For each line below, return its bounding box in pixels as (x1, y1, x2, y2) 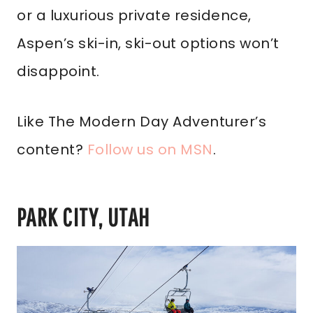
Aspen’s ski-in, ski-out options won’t (17, 34, 279, 53)
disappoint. (17, 61, 100, 81)
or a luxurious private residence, (17, 6, 252, 25)
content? (17, 140, 87, 159)
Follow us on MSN (87, 140, 213, 159)
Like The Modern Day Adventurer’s (17, 112, 266, 131)
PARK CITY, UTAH (17, 203, 150, 231)
